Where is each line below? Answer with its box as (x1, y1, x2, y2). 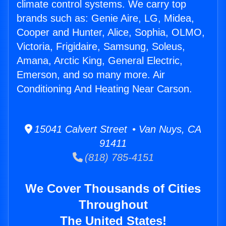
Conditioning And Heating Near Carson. (17, 83, 192, 95)
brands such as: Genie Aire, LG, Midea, (17, 13, 194, 24)
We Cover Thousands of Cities (25, 182, 201, 196)
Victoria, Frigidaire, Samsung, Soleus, (17, 41, 185, 52)
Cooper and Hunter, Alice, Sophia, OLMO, (17, 27, 205, 38)
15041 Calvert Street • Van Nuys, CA (32, 124, 201, 135)
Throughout (78, 198, 148, 212)
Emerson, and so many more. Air (17, 69, 165, 81)
